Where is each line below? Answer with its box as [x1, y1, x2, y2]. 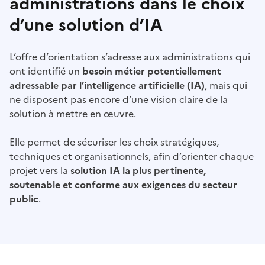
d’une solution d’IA [9, 12, 163, 38]
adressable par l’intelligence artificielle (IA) [9, 78, 205, 93]
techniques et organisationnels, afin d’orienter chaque [9, 149, 254, 164]
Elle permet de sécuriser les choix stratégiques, [9, 135, 219, 150]
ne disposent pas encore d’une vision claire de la [9, 92, 228, 107]
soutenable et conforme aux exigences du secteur [9, 177, 237, 192]
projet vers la [9, 163, 70, 178]
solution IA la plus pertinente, [70, 163, 206, 178]
